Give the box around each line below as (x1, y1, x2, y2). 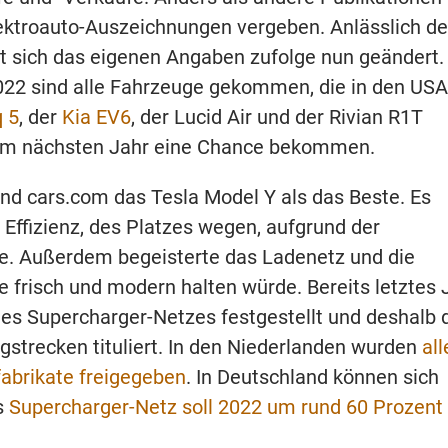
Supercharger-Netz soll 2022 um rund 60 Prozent (9, 394, 443, 419)
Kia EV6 (62, 104, 131, 129)
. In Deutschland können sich (186, 364, 439, 389)
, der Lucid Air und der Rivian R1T (131, 104, 423, 129)
